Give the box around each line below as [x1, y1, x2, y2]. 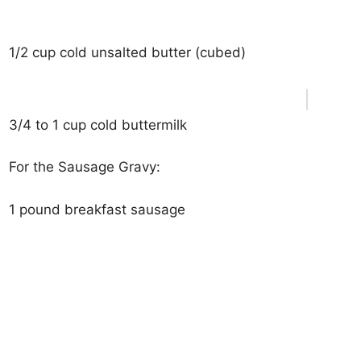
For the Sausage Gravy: [9, 159, 161, 175]
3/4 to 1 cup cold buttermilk [9, 116, 188, 133]
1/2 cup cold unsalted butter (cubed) [9, 44, 247, 60]
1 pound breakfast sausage [9, 201, 186, 218]
